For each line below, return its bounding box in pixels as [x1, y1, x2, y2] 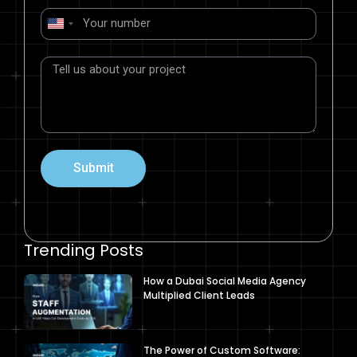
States [48, 39, 86, 56]
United [48, 20, 88, 37]
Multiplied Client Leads [143, 288, 255, 302]
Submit [73, 160, 114, 176]
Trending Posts [24, 238, 143, 261]
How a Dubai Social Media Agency [143, 273, 306, 288]
